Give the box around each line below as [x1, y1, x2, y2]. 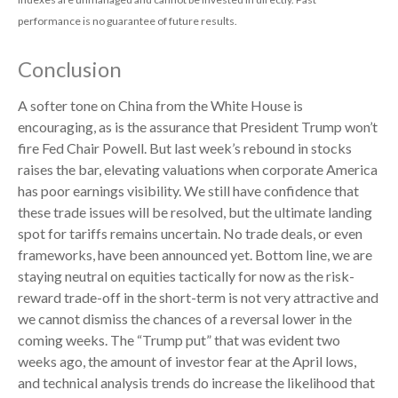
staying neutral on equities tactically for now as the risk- [18, 267, 354, 285]
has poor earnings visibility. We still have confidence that [18, 182, 359, 200]
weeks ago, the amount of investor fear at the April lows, [18, 353, 356, 370]
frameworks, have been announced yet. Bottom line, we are [18, 246, 372, 264]
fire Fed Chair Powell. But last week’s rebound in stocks [18, 139, 352, 157]
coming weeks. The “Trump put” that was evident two [18, 331, 340, 349]
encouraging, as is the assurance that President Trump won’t [18, 118, 378, 136]
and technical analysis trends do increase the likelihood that [18, 374, 375, 392]
